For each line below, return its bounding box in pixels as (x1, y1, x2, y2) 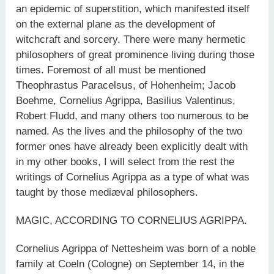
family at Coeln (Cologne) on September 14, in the (16, 258, 245, 270)
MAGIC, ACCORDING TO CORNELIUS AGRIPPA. (16, 214, 248, 226)
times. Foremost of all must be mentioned (16, 64, 206, 76)
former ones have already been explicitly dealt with (16, 140, 248, 152)
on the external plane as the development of (16, 18, 216, 30)
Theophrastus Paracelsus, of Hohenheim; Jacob (16, 79, 236, 91)
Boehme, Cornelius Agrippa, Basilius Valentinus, (16, 94, 236, 106)
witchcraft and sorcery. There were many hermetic (16, 33, 246, 45)
